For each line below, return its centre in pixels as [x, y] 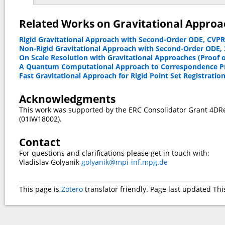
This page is [40, 189]
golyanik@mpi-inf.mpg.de [125, 162]
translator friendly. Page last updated [148, 189]
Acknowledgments [67, 99]
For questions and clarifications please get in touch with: [114, 153]
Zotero [72, 189]
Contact [40, 142]
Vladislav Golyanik [50, 162]
